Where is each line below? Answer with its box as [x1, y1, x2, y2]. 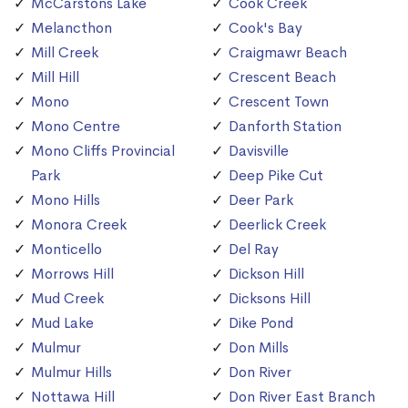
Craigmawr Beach [229, 43, 347, 63]
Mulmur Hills [31, 362, 112, 382]
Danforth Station [229, 117, 342, 137]
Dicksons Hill [229, 289, 311, 309]
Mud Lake [31, 313, 94, 333]
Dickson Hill [229, 264, 304, 284]
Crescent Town [229, 92, 329, 112]
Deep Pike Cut [229, 166, 323, 186]
